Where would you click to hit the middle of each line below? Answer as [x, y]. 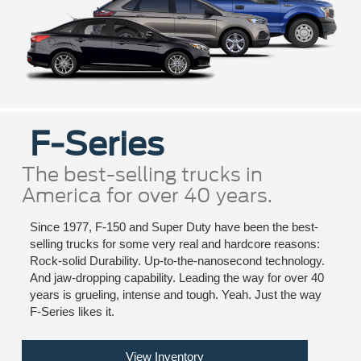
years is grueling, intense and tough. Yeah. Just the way [175, 295]
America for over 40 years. [147, 196]
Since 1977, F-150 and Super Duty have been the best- [174, 227]
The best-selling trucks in [142, 175]
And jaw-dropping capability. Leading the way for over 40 [176, 278]
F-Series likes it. [72, 312]
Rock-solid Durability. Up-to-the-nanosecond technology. [177, 261]
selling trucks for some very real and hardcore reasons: [174, 244]
